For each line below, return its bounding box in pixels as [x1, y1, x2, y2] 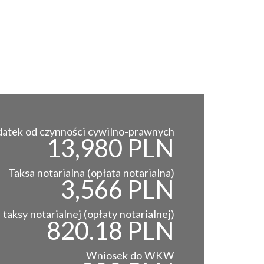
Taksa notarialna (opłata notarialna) [8, 166, 174, 179]
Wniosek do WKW [86, 248, 174, 262]
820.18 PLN [47, 215, 174, 245]
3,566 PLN [61, 174, 174, 204]
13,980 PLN [47, 133, 174, 163]
